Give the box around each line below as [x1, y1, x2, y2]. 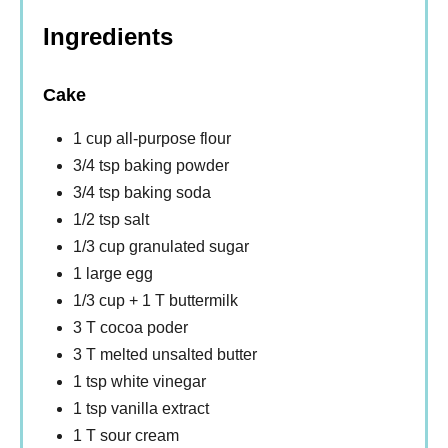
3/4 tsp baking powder [73, 157, 229, 175]
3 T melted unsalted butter [73, 346, 257, 364]
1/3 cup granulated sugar [73, 238, 249, 256]
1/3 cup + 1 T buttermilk [73, 292, 238, 310]
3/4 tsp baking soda [73, 184, 211, 202]
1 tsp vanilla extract [73, 400, 209, 418]
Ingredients [43, 23, 173, 51]
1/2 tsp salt [73, 211, 149, 229]
